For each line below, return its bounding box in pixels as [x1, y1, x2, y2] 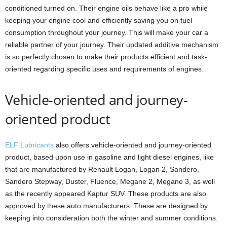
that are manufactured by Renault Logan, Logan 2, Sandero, [5, 165, 199, 173]
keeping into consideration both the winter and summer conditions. [5, 213, 218, 222]
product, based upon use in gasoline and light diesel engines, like [5, 153, 214, 161]
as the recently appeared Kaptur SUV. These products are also [5, 189, 206, 198]
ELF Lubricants [5, 140, 54, 149]
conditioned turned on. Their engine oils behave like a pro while [5, 4, 208, 12]
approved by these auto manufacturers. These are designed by [5, 201, 208, 210]
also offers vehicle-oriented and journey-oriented [54, 140, 211, 149]
